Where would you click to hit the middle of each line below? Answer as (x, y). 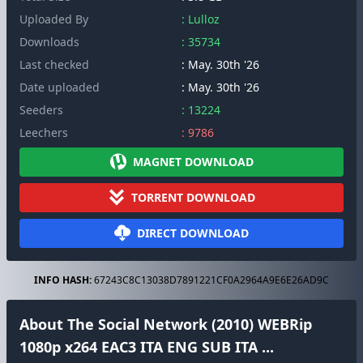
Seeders (41, 110)
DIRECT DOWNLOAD (193, 233)
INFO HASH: (63, 280)
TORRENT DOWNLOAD (193, 197)
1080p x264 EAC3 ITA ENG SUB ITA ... (147, 347)
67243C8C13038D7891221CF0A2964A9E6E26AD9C (210, 280)
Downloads (49, 42)
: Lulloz (201, 19)
